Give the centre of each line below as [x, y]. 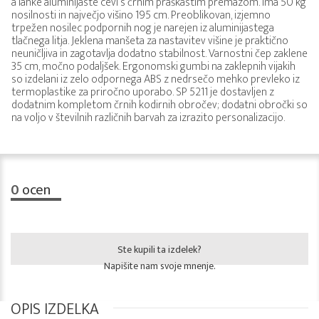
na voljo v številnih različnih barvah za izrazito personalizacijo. [148, 118]
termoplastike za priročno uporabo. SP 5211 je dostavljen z [143, 93]
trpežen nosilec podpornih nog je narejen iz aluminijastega [143, 28]
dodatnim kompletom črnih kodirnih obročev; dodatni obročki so [159, 105]
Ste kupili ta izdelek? [159, 250]
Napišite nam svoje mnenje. [159, 266]
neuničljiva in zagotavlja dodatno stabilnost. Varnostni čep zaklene [159, 54]
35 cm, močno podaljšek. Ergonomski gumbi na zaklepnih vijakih [153, 67]
